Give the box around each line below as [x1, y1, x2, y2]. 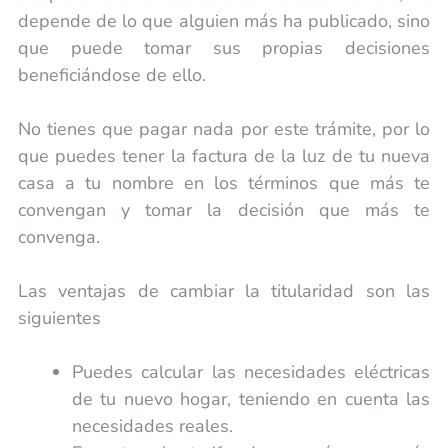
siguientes [17, 305, 101, 330]
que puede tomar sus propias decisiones [17, 35, 431, 60]
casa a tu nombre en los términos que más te [17, 170, 431, 195]
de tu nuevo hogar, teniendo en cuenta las [71, 386, 431, 411]
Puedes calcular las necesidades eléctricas [71, 359, 431, 384]
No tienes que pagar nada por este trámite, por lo [17, 116, 431, 141]
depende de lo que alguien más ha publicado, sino [17, 8, 431, 33]
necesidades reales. [71, 413, 233, 438]
